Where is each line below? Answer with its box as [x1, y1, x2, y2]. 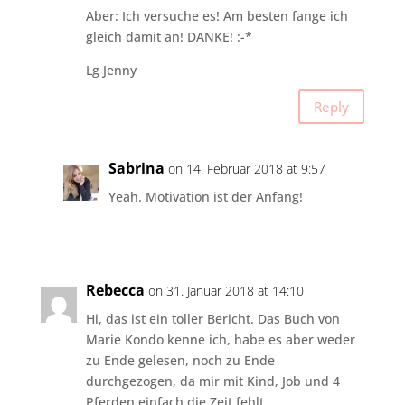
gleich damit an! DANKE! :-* [85, 28, 252, 46]
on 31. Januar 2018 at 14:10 [147, 282, 304, 300]
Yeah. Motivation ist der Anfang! [108, 188, 303, 206]
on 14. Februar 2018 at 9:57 [167, 160, 325, 178]
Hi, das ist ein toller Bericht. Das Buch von [85, 310, 340, 328]
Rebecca [85, 280, 145, 301]
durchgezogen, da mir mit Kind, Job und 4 [85, 372, 340, 391]
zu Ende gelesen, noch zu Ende [85, 352, 275, 370]
